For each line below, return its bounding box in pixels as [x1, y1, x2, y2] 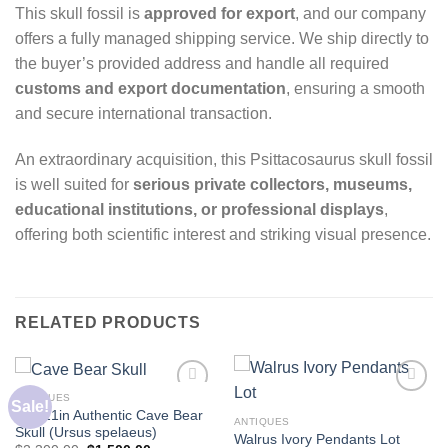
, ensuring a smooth [286, 79, 425, 97]
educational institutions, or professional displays [15, 200, 384, 218]
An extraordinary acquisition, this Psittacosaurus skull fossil [15, 150, 433, 168]
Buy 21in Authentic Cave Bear [14, 407, 203, 423]
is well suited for [15, 175, 133, 193]
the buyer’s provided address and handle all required [15, 54, 389, 72]
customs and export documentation [15, 79, 286, 97]
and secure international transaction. [15, 104, 272, 122]
